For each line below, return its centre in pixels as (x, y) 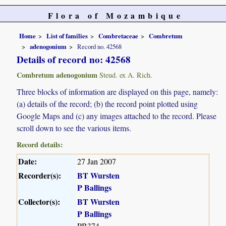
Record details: (40, 145)
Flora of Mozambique (116, 15)
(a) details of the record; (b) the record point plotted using (107, 104)
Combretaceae (119, 36)
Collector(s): (39, 202)
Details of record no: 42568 (74, 60)
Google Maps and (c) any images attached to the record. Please (117, 116)
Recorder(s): (40, 176)
